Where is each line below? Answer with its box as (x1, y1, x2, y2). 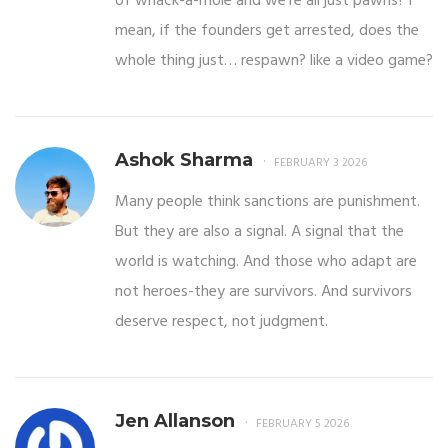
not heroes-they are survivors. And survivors (115, 279, 412, 306)
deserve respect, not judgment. (115, 309, 328, 336)
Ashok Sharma (115, 149, 253, 172)
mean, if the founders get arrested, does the (115, 18, 419, 45)
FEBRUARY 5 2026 (256, 414, 349, 435)
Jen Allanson (115, 410, 235, 433)
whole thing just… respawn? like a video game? (115, 48, 433, 75)
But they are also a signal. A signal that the (115, 219, 404, 246)
